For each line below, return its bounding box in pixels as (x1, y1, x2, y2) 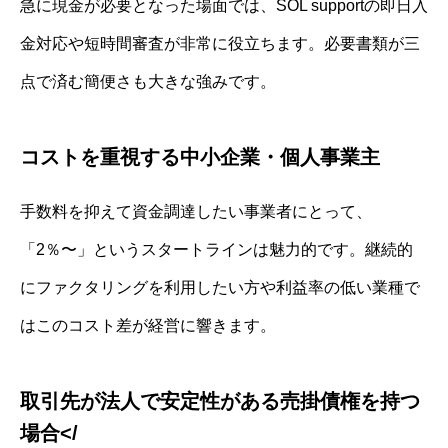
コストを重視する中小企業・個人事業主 (20, 146, 380, 169)
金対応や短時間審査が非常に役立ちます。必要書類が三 (20, 35, 420, 53)
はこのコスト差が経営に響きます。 (20, 317, 276, 335)
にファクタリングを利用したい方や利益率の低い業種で (20, 279, 420, 297)
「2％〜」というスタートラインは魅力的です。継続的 (20, 241, 413, 259)
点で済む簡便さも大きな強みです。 (20, 73, 276, 91)
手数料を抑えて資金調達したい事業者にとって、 (20, 203, 372, 221)
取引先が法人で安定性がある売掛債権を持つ (20, 390, 420, 413)
